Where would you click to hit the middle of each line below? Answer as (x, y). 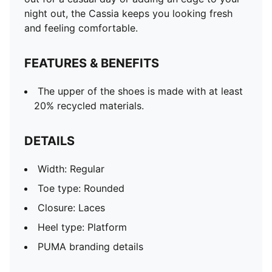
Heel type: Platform (82, 227)
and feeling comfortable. (81, 28)
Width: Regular (71, 169)
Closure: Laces (71, 208)
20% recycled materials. (89, 106)
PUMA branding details (90, 246)
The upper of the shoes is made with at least (140, 91)
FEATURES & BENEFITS (92, 63)
